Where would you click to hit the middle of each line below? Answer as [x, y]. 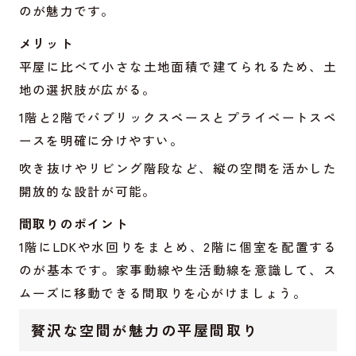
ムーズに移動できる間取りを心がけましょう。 [163, 292]
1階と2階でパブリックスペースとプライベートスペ [178, 117]
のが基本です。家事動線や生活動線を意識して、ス [178, 269]
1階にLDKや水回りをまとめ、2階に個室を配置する [178, 246]
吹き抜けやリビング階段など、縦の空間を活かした [178, 168]
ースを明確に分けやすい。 [101, 140]
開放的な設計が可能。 [87, 191]
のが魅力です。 [67, 11]
